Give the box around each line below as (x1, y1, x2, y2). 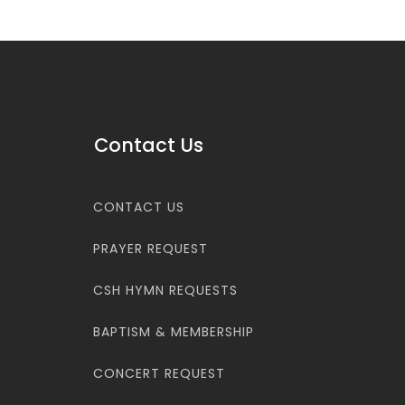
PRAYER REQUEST (92, 239, 208, 258)
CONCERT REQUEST (92, 363, 225, 382)
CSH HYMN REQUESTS (92, 280, 238, 299)
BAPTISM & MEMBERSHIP (92, 322, 254, 341)
